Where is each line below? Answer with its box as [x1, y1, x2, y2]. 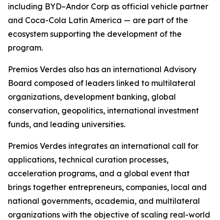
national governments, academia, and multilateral [8, 196, 200, 206]
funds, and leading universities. [8, 119, 125, 130]
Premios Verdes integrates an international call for [8, 141, 198, 151]
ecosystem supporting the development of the [8, 29, 182, 39]
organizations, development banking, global [8, 92, 176, 102]
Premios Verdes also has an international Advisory [8, 64, 196, 75]
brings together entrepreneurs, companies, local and [8, 182, 207, 192]
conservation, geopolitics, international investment [8, 106, 199, 116]
